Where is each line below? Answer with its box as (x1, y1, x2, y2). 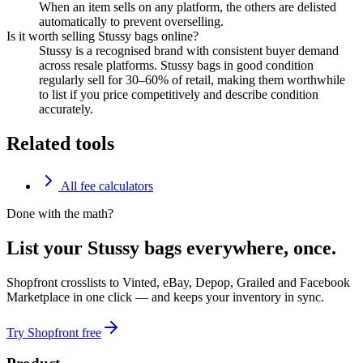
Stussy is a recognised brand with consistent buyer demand (39, 44, 339, 58)
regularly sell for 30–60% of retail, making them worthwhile (39, 73, 345, 88)
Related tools (6, 133, 114, 154)
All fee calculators (58, 178, 153, 193)
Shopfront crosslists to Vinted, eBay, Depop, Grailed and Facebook (6, 275, 350, 289)
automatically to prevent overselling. (39, 15, 224, 29)
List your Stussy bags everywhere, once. (6, 237, 336, 258)
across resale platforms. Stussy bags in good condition (39, 58, 314, 73)
